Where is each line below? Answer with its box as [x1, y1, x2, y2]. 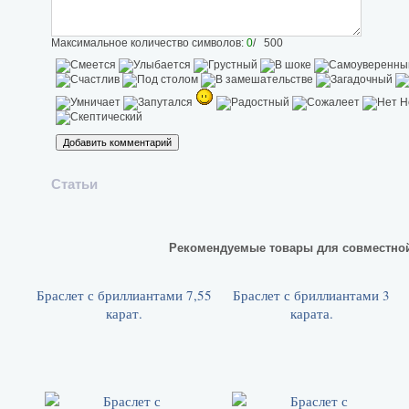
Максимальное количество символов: [51, 37, 246, 50]
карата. [289, 304, 333, 322]
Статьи [51, 175, 98, 192]
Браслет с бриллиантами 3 [233, 286, 390, 304]
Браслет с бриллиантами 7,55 [37, 286, 212, 304]
